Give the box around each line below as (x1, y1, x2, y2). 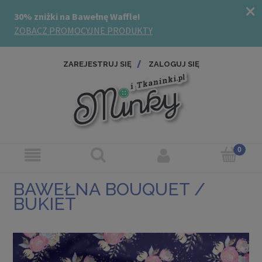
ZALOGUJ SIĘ (148, 59, 199, 68)
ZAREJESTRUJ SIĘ (63, 59, 132, 68)
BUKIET (13, 193, 76, 214)
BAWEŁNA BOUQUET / (13, 178, 205, 199)
